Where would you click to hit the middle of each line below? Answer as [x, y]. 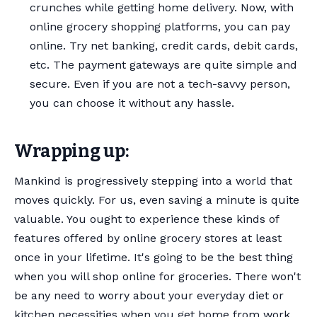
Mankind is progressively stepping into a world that [153, 181]
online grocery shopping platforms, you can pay [160, 27]
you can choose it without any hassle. [134, 103]
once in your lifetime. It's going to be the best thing [154, 258]
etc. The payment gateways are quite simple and [164, 65]
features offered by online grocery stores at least [148, 238]
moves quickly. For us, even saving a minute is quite [157, 200]
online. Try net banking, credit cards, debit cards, [164, 46]
